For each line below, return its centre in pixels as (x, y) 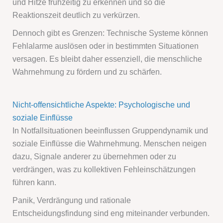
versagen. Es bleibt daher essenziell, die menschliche (108, 59)
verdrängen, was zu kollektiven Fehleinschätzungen (104, 169)
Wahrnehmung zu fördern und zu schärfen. (87, 72)
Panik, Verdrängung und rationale (72, 200)
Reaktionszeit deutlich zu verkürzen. (76, 15)
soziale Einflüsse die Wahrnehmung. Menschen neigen (110, 144)
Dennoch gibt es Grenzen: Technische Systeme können (111, 33)
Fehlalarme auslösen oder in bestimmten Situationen (106, 46)
